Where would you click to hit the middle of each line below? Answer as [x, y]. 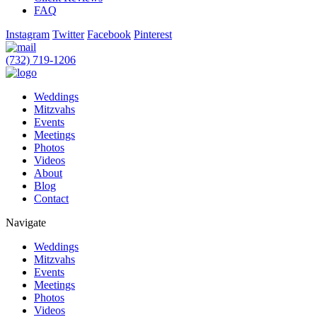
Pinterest [153, 34]
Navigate [26, 222]
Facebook [109, 34]
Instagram [28, 34]
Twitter [68, 34]
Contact [51, 198]
